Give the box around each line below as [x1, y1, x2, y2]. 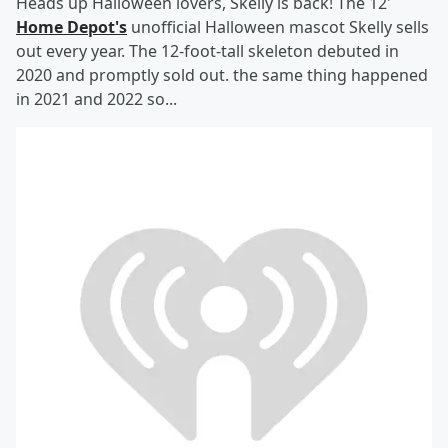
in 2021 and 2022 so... [16, 88, 177, 110]
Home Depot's [16, 16, 127, 38]
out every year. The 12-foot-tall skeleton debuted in [16, 40, 399, 62]
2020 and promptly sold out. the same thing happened [16, 64, 428, 86]
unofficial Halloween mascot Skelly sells [127, 16, 429, 38]
